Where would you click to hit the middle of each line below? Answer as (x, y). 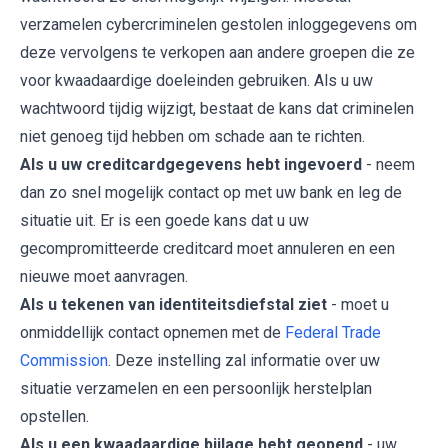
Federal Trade (333, 332)
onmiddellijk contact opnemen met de (152, 332)
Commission (64, 360)
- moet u (358, 304)
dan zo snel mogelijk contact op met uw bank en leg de (211, 192)
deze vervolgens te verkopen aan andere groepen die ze (217, 52)
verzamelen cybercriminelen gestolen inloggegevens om (218, 24)
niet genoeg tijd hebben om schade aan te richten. (192, 136)
